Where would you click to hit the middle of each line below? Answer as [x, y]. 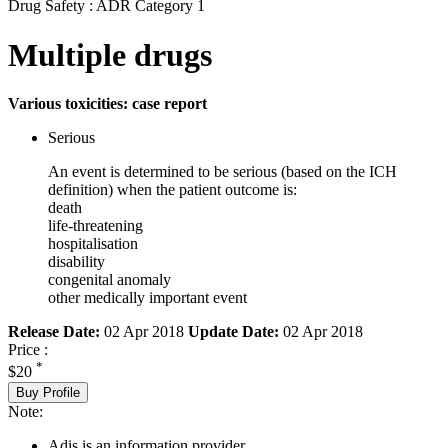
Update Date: [233, 332]
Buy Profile [48, 392]
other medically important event [147, 298]
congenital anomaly [109, 280]
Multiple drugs [110, 54]
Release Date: [54, 332]
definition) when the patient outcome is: [172, 190]
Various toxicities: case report [107, 104]
